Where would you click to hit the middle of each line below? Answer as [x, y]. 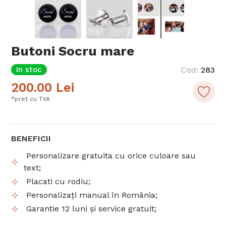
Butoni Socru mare [73, 51]
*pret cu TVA [31, 99]
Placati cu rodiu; [59, 182]
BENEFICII [31, 139]
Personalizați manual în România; [91, 195]
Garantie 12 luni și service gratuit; [90, 209]
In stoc [29, 70]
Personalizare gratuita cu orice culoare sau [110, 156]
